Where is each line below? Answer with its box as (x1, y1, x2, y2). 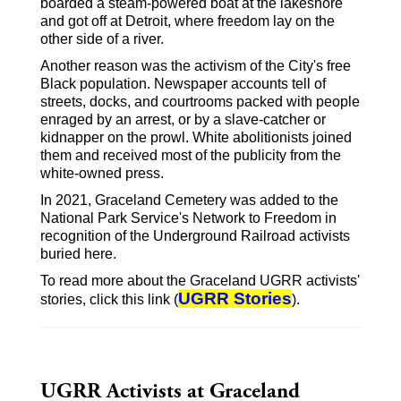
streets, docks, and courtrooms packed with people (40, 94, 360, 110)
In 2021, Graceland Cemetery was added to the (40, 192, 338, 209)
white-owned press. (40, 166, 164, 182)
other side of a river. (40, 31, 164, 47)
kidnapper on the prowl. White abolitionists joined (40, 130, 352, 146)
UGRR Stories (178, 289, 292, 309)
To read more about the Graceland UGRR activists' (40, 273, 360, 289)
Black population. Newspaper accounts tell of (40, 76, 326, 92)
